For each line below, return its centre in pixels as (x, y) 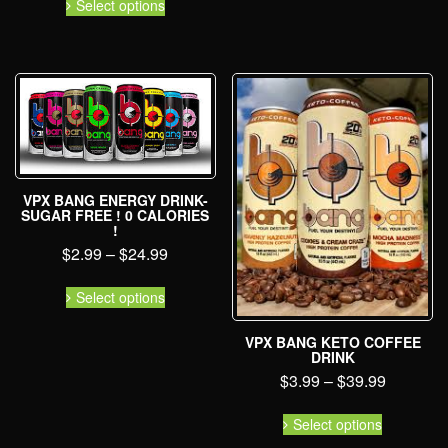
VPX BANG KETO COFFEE (332, 342)
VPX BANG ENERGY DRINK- (115, 200)
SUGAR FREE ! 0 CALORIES (115, 215)
